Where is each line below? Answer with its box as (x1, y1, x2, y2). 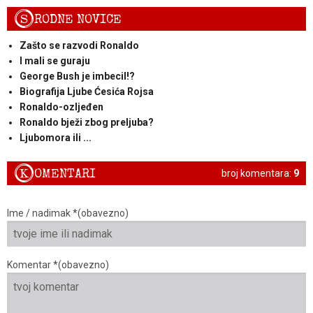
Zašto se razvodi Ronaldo (19, 39, 139, 51)
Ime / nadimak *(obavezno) (7, 208, 129, 219)
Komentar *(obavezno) (7, 259, 109, 271)
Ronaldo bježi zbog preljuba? (19, 116, 154, 128)
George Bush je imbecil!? (19, 70, 135, 82)
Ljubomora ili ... (19, 131, 92, 143)
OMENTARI (34, 166, 96, 182)
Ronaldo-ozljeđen (19, 101, 103, 112)
